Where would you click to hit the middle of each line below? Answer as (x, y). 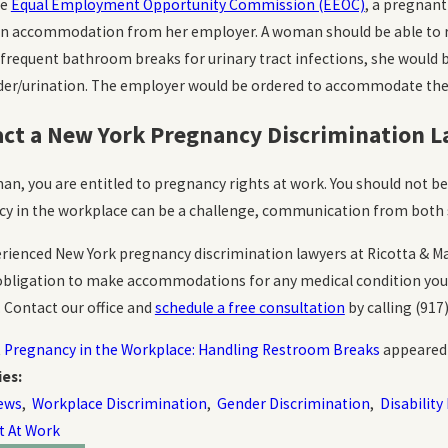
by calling (379, 307)
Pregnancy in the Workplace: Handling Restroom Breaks (191, 350)
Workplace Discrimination (119, 404)
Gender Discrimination (293, 404)
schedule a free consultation (249, 307)
